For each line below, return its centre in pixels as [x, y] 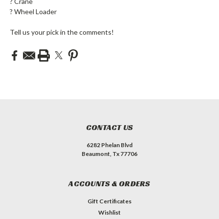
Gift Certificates [109, 201]
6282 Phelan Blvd [109, 145]
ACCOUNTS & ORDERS [109, 183]
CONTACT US [109, 127]
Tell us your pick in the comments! [62, 32]
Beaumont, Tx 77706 [109, 153]
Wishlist [109, 212]
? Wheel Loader [33, 12]
